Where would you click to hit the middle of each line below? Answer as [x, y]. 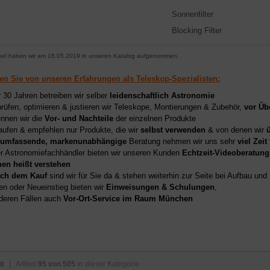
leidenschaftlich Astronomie [162, 95]
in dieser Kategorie [107, 264]
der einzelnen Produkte [155, 118]
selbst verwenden [173, 130]
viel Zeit [252, 141]
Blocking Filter [197, 30]
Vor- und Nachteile [79, 118]
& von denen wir [236, 130]
